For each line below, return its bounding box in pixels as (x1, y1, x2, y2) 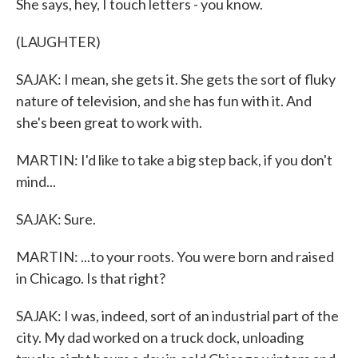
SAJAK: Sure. (16, 210, 96, 228)
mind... (16, 173, 56, 190)
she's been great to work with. (16, 113, 202, 131)
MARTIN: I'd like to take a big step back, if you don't (16, 151, 332, 169)
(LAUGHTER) (16, 33, 101, 50)
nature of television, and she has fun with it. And (16, 92, 312, 109)
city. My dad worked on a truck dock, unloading (16, 328, 304, 346)
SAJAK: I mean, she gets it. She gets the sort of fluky (16, 70, 336, 88)
